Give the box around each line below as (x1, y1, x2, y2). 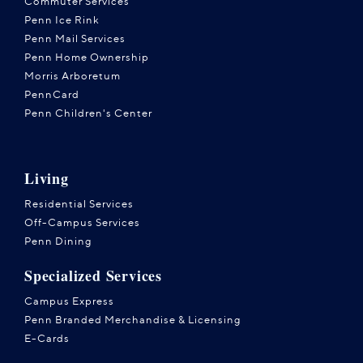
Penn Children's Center (24, 106, 152, 120)
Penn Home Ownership (24, 50, 149, 64)
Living (24, 168, 69, 190)
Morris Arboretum (24, 69, 121, 83)
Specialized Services (24, 265, 162, 287)
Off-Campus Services (24, 216, 140, 229)
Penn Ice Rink (24, 13, 100, 27)
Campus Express (24, 294, 114, 308)
